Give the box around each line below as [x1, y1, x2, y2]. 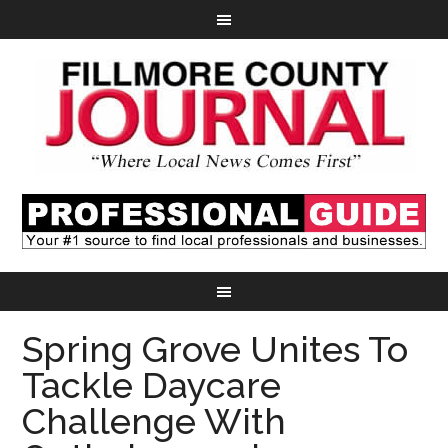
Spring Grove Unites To [22, 328, 409, 371]
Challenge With [22, 400, 287, 443]
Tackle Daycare [22, 364, 282, 407]
